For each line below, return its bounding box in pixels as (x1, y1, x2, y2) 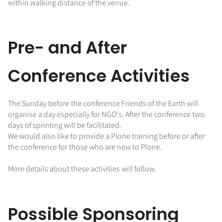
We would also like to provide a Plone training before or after (8, 131, 205, 142)
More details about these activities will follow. (8, 164, 157, 174)
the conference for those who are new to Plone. (8, 142, 162, 153)
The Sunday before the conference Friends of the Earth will (8, 98, 198, 109)
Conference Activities (8, 64, 190, 88)
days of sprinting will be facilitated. (8, 120, 121, 131)
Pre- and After (8, 36, 127, 60)
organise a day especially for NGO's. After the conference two (8, 109, 205, 120)
